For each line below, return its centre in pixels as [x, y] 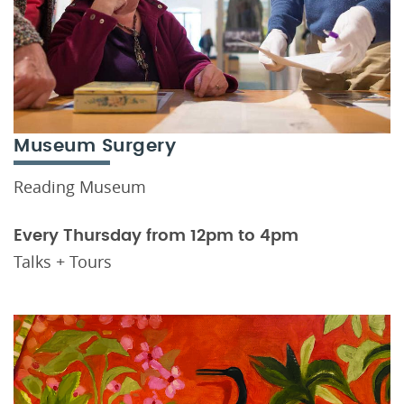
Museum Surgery [95, 146]
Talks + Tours [63, 261]
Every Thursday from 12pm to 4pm [156, 236]
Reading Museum [80, 186]
